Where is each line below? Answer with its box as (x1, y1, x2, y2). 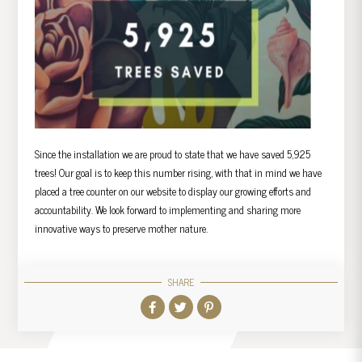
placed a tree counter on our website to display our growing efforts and (34, 183, 311, 200)
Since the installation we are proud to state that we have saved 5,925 (34, 145, 310, 163)
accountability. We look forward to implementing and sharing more (34, 201, 301, 219)
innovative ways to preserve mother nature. (34, 220, 208, 238)
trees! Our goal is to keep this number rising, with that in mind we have (34, 164, 322, 182)
